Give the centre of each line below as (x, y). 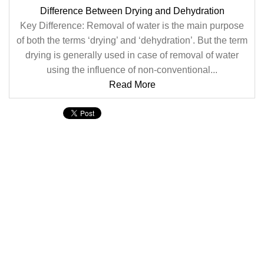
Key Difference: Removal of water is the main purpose (132, 26)
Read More (132, 85)
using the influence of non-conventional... (132, 70)
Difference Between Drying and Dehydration (132, 11)
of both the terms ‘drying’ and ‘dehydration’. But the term (132, 40)
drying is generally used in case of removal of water (132, 55)
